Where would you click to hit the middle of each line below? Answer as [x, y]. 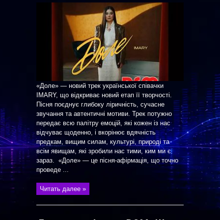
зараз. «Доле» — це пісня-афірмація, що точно [107, 160]
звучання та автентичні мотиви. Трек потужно [104, 114]
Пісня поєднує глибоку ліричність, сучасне [100, 104]
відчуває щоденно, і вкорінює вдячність [96, 132]
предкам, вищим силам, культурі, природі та [103, 142]
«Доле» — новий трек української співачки [100, 86]
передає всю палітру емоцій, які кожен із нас [103, 123]
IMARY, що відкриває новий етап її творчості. [104, 95]
